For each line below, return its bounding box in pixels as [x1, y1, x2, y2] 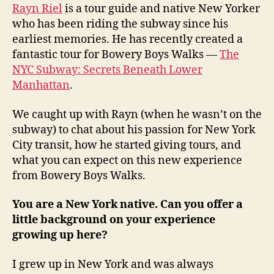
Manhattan [12, 78, 70, 92]
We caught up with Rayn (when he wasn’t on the [12, 107, 262, 122]
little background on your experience [12, 213, 215, 227]
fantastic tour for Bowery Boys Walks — [12, 48, 220, 62]
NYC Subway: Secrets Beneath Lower [12, 63, 202, 77]
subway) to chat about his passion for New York [12, 122, 256, 137]
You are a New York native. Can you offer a [12, 198, 243, 212]
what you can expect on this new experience [12, 153, 242, 168]
